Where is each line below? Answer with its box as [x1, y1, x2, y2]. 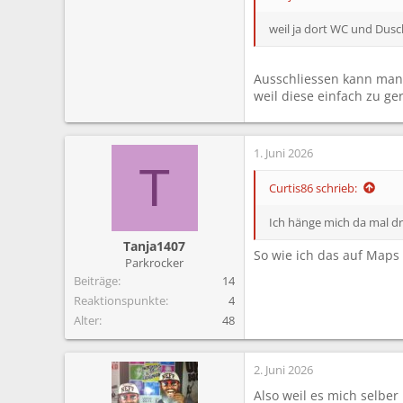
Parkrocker [125, 254, 184, 271]
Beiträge [74, 272, 118, 289]
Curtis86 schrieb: [269, 179, 357, 196]
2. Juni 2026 [254, 361, 313, 378]
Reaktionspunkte [74, 291, 166, 309]
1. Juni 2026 [254, 144, 313, 161]
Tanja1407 [123, 237, 185, 255]
